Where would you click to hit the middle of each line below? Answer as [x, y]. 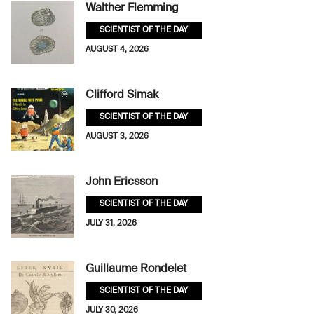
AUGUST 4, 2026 [117, 50]
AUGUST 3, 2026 [117, 137]
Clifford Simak [122, 96]
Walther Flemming [132, 9]
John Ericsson [122, 183]
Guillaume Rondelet [136, 269]
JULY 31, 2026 [111, 224]
